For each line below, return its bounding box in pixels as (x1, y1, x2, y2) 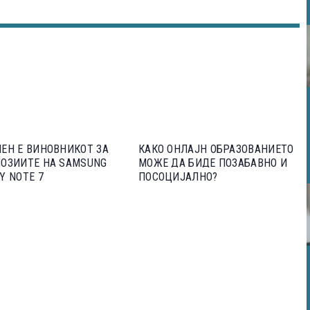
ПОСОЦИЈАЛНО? (138, 170, 218, 183)
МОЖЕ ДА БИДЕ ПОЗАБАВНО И (138, 156, 288, 170)
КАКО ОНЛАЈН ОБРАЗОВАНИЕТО (138, 143, 294, 156)
